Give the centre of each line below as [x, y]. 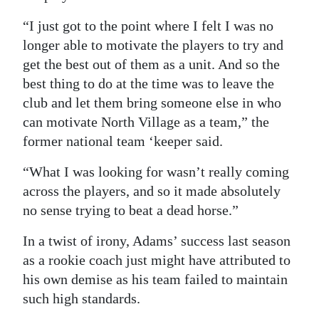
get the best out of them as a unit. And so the [151, 64]
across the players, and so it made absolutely [152, 190]
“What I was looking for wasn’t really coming [156, 171]
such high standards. [82, 298]
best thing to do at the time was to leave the [148, 83]
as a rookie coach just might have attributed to [157, 260]
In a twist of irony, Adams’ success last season [157, 240]
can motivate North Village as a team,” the [146, 121]
